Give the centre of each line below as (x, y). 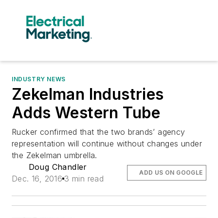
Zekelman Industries (88, 94)
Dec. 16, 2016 (37, 179)
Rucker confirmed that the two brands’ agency (99, 132)
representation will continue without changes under (107, 144)
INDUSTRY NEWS (39, 79)
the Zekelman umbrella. (54, 155)
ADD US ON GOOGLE (171, 173)
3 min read (84, 179)
